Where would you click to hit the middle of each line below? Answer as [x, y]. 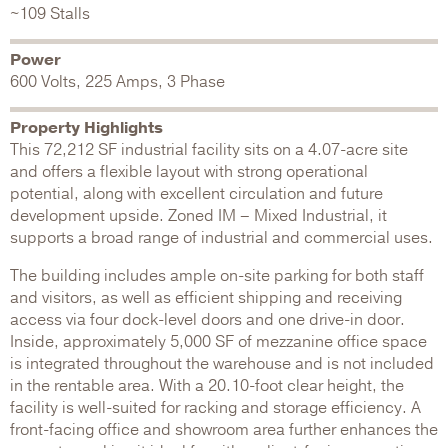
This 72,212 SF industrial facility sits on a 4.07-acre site [209, 149]
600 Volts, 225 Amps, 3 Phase [117, 81]
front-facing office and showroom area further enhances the [224, 429]
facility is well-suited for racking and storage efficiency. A [215, 407]
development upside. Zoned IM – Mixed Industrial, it [198, 215]
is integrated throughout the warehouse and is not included [222, 363]
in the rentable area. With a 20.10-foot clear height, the [207, 385]
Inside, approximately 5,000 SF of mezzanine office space [218, 341]
